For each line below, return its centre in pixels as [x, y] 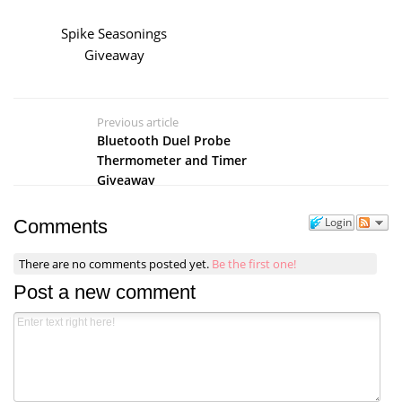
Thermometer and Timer [171, 160]
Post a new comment [105, 293]
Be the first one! [254, 263]
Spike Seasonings [114, 33]
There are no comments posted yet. [116, 263]
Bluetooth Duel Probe [163, 140]
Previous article [137, 122]
